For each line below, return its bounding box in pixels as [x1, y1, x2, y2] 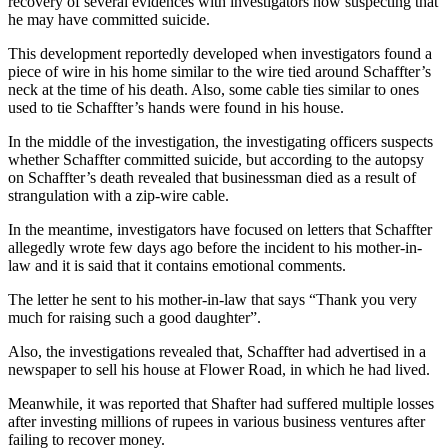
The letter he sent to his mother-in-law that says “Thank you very [8, 290, 417, 308]
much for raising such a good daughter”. [8, 308, 261, 326]
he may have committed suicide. [8, 10, 210, 28]
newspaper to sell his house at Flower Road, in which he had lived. [8, 360, 430, 378]
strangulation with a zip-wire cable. [8, 186, 229, 204]
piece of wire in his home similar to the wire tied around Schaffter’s [8, 62, 431, 80]
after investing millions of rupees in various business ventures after [8, 412, 425, 430]
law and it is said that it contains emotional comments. [8, 256, 346, 274]
